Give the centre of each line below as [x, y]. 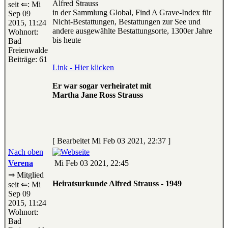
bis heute [67, 40]
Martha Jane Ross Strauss [98, 95]
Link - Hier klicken [83, 68]
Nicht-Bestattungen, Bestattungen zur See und [126, 22]
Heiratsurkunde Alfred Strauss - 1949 [117, 184]
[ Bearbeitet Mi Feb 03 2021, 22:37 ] [111, 141]
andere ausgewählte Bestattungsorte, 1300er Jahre [132, 31]
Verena [21, 163]
